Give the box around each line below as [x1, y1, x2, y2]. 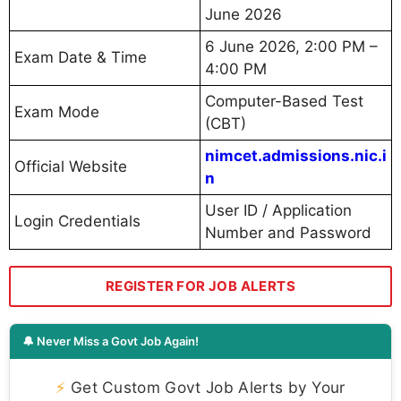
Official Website [14, 158, 127, 176]
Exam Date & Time [14, 48, 147, 67]
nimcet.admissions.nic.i [205, 147, 387, 166]
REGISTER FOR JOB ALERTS [105, 277, 296, 295]
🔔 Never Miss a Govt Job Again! [22, 334, 199, 349]
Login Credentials [14, 212, 141, 231]
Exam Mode [14, 103, 99, 122]
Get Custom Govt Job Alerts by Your [65, 378, 346, 397]
